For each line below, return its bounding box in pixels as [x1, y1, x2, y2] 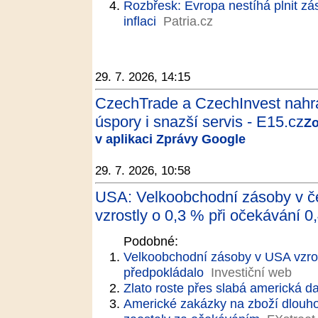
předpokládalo [124, 265, 204, 280]
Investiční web [211, 265, 292, 280]
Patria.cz [163, 13, 213, 28]
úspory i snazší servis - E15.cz [95, 113, 304, 131]
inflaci [124, 13, 156, 28]
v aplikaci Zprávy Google [95, 131, 246, 146]
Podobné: [124, 234, 178, 248]
